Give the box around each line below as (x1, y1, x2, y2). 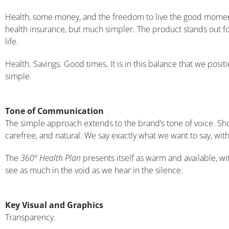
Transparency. (5, 211, 56, 223)
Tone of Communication (5, 105, 104, 117)
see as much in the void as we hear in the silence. (5, 164, 183, 176)
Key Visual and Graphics (5, 199, 103, 211)
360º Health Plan (20, 152, 81, 164)
